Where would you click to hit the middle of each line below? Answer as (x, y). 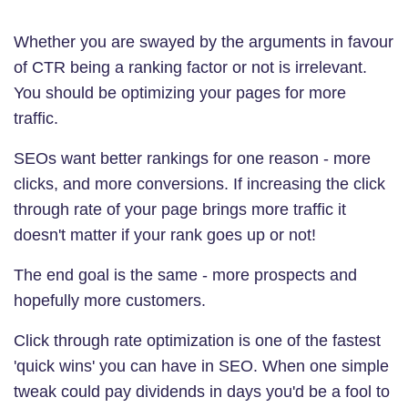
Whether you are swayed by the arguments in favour (204, 41)
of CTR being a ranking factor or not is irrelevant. (190, 67)
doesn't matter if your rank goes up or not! (165, 235)
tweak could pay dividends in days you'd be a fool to (202, 391)
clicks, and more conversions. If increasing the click (199, 184)
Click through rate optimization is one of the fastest (197, 340)
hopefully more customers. (110, 300)
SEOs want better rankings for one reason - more (192, 158)
